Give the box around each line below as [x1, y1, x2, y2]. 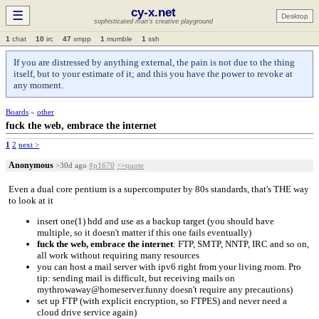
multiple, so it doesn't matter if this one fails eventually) [37, 227, 251, 238]
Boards [6, 108, 28, 116]
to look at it [9, 195, 53, 206]
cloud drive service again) [37, 307, 137, 318]
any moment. [14, 80, 63, 90]
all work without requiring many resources [37, 250, 199, 261]
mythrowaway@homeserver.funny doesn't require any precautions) [37, 284, 293, 295]
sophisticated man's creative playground [93, 18, 213, 25]
